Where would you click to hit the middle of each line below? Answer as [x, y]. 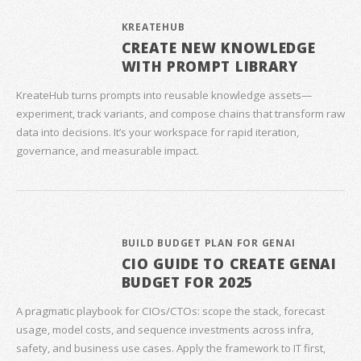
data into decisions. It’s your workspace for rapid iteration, [158, 132]
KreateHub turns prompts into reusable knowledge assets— [164, 95]
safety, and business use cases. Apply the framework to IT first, [171, 349]
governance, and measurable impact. [108, 150]
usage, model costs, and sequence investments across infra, [165, 330]
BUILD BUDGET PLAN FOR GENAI [208, 243]
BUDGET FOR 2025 [187, 282]
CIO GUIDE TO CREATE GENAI [229, 263]
